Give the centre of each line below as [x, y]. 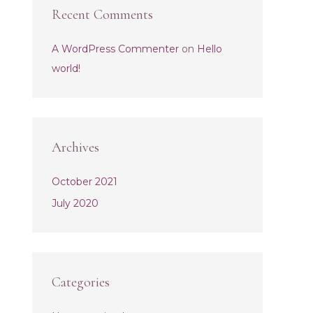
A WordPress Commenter [115, 49]
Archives [75, 147]
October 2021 [85, 181]
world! [66, 68]
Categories [81, 282]
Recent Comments [102, 14]
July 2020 [75, 203]
